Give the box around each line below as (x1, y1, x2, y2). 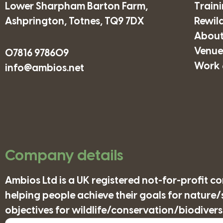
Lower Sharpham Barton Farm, (5, 1, 148, 12)
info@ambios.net (5, 63, 84, 74)
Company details (5, 148, 123, 164)
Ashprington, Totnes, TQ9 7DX (5, 16, 144, 27)
